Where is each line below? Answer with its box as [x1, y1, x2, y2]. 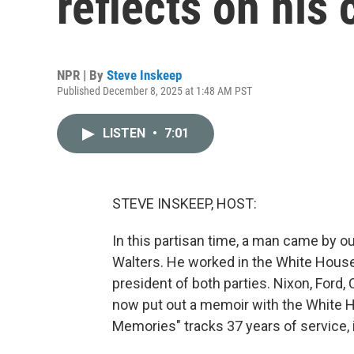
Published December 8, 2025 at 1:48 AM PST [57, 85, 252, 97]
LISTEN [103, 126, 149, 141]
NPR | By [57, 67, 107, 83]
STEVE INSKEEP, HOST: [112, 195, 257, 212]
